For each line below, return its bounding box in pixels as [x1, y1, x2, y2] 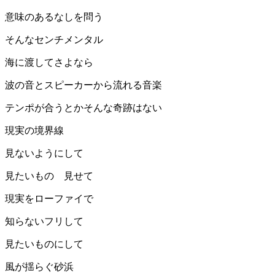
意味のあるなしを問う [5, 12, 103, 23]
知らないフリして [5, 216, 83, 227]
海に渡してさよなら [5, 57, 93, 68]
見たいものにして [5, 239, 83, 250]
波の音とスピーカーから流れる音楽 [5, 80, 162, 91]
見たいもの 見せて [5, 171, 93, 182]
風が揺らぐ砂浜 [5, 261, 74, 273]
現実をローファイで [5, 193, 93, 204]
